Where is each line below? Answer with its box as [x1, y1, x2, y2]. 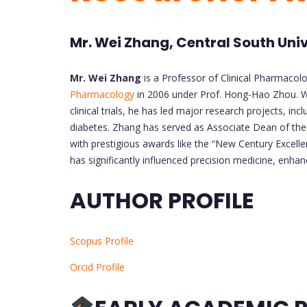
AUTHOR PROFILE [70, 185, 254, 217]
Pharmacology [70, 87, 134, 101]
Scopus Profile [70, 234, 134, 247]
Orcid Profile [70, 260, 125, 273]
